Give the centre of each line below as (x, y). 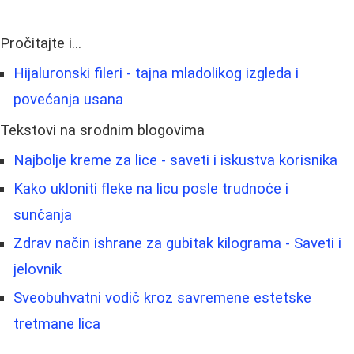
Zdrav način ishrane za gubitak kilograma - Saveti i (177, 243)
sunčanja (43, 215)
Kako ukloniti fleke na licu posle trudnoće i (151, 188)
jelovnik (38, 269)
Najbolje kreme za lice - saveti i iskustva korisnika (175, 160)
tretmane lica (57, 324)
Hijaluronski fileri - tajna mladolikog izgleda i (156, 73)
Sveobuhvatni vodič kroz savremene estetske (162, 298)
